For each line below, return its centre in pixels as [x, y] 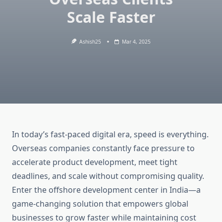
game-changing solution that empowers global [100, 204]
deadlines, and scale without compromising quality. [108, 176]
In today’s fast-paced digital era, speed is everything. [110, 135]
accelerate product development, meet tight [95, 162]
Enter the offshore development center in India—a [106, 190]
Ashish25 [90, 42]
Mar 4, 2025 [137, 42]
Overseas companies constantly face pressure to [103, 148]
